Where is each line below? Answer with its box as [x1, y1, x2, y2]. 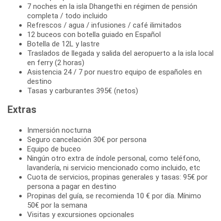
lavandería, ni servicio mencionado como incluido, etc [27, 163, 200, 172]
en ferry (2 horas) [27, 58, 84, 67]
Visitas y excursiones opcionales [27, 210, 134, 219]
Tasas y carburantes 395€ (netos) [27, 86, 138, 95]
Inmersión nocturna [27, 125, 91, 135]
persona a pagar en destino [27, 182, 116, 191]
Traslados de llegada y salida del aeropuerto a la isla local [27, 48, 214, 58]
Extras [7, 103, 37, 115]
